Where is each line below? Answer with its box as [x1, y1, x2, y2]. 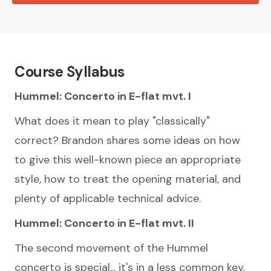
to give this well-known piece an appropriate [15, 152, 241, 167]
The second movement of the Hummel [15, 241, 208, 255]
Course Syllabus [15, 62, 125, 81]
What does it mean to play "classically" [15, 114, 210, 128]
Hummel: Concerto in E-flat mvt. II [15, 216, 194, 230]
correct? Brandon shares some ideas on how [15, 133, 240, 148]
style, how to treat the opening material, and [15, 172, 241, 186]
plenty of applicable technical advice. [15, 191, 201, 206]
